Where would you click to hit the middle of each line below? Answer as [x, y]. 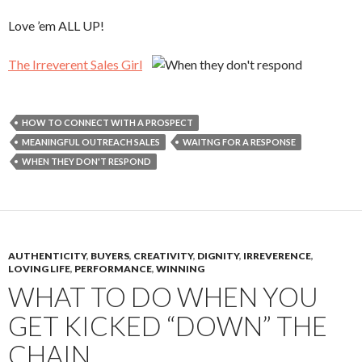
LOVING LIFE [39, 269]
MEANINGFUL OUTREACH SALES [91, 142]
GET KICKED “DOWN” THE [168, 326]
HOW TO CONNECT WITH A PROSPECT [107, 122]
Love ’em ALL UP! [56, 25]
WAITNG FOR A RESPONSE [239, 142]
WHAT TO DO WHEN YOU [163, 297]
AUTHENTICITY [47, 256]
